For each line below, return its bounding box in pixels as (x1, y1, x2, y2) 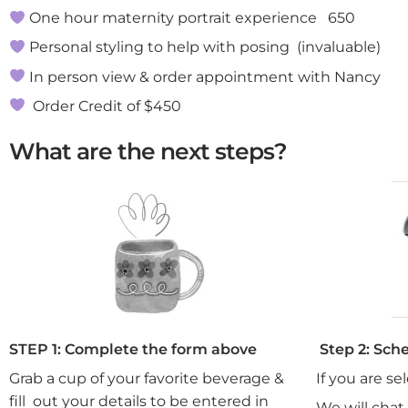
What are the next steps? (9, 138, 287, 166)
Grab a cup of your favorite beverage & (9, 370, 284, 388)
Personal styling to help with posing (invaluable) (25, 38, 382, 56)
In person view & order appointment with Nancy (25, 67, 382, 86)
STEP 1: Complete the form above (9, 341, 257, 359)
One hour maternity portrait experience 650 (25, 9, 356, 27)
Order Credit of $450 (25, 97, 182, 115)
